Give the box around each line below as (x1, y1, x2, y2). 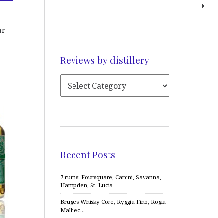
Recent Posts (60, 147, 115, 161)
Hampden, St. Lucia (60, 182, 113, 189)
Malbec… (60, 206, 85, 214)
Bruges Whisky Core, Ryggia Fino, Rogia (60, 198, 166, 205)
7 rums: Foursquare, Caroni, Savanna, (60, 173, 161, 181)
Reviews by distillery (60, 53, 149, 66)
